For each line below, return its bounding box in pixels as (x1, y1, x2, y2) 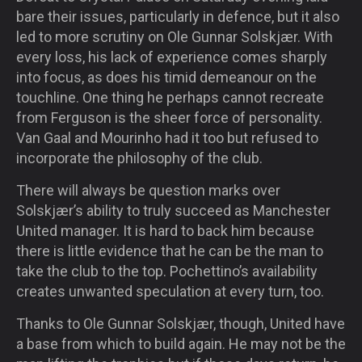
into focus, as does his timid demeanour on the (16, 68, 317, 86)
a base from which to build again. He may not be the (16, 335, 346, 352)
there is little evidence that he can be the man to (16, 242, 323, 259)
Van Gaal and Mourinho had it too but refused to (16, 128, 318, 146)
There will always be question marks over (16, 181, 280, 199)
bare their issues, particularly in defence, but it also (16, 7, 339, 25)
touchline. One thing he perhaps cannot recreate (16, 88, 324, 106)
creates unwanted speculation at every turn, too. (16, 282, 324, 300)
